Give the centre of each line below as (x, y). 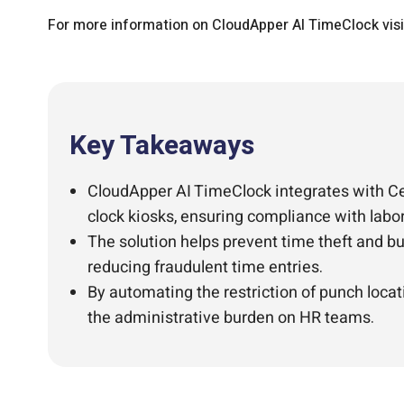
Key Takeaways (162, 147)
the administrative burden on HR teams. (231, 318)
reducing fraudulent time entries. (205, 268)
